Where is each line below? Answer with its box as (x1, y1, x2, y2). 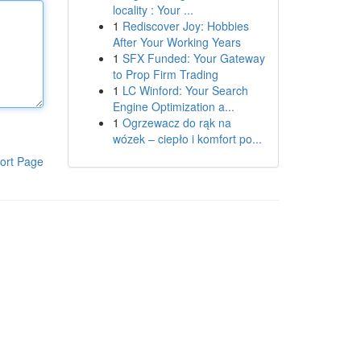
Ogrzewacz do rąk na (122, 114, 231, 131)
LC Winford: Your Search (122, 82, 248, 98)
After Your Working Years (112, 34, 241, 50)
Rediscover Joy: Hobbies (122, 18, 249, 34)
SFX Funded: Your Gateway (122, 50, 265, 66)
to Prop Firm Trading (112, 66, 218, 82)
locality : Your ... (112, 2, 193, 18)
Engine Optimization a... (112, 98, 234, 114)
